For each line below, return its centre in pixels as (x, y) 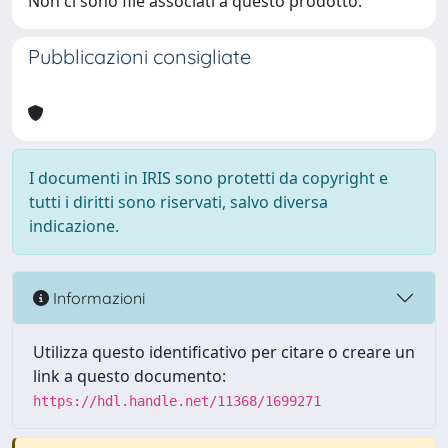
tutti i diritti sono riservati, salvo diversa (178, 202)
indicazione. (74, 226)
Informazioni (97, 297)
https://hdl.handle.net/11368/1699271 (177, 401)
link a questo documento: (129, 376)
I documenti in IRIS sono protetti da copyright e (208, 178)
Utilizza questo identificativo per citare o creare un (224, 352)
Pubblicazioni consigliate (139, 56)
